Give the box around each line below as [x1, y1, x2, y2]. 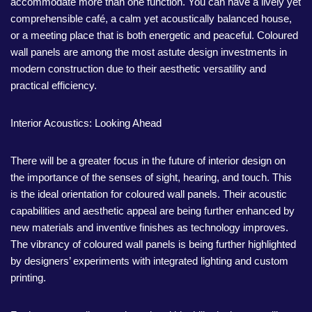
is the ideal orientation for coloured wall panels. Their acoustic [10, 188, 287, 200]
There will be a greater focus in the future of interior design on [10, 155, 286, 166]
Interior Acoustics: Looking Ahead [10, 117, 162, 129]
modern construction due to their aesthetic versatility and [10, 63, 266, 75]
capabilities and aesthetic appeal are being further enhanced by [10, 205, 295, 217]
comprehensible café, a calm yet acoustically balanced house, [10, 13, 292, 24]
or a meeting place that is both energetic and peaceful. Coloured [10, 29, 298, 41]
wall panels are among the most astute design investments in [10, 46, 287, 58]
